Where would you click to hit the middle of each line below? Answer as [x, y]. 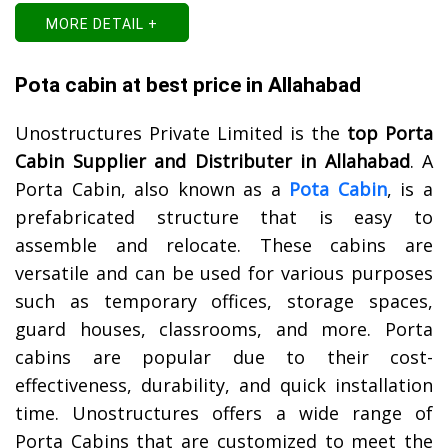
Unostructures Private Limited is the [181, 133]
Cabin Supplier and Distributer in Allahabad [212, 161]
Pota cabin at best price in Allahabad [188, 85]
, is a [410, 189]
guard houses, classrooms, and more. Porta [224, 329]
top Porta [390, 133]
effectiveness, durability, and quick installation [224, 385]
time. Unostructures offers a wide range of [224, 413]
